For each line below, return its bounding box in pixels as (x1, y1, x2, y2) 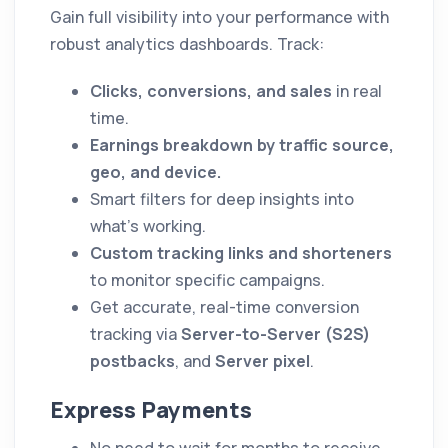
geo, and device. (90, 161, 221, 184)
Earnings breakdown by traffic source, (90, 134, 394, 157)
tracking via (90, 323, 181, 346)
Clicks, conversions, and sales (90, 80, 332, 103)
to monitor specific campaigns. (90, 269, 325, 292)
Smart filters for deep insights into (90, 188, 354, 211)
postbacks (90, 350, 175, 373)
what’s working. (90, 215, 206, 238)
